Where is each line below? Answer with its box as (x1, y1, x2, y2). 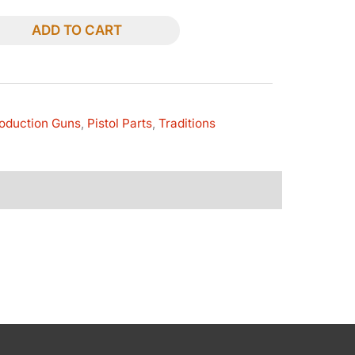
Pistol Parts (87, 115, 153, 131)
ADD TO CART (31, 22, 122, 39)
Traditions (158, 115, 216, 131)
